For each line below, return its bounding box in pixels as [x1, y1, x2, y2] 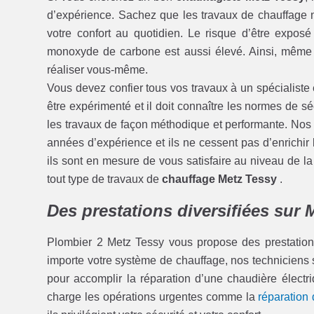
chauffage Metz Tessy [162, 172, 280, 185]
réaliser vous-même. [47, 63, 149, 76]
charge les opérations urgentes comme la [47, 290, 259, 303]
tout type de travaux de [47, 172, 163, 185]
